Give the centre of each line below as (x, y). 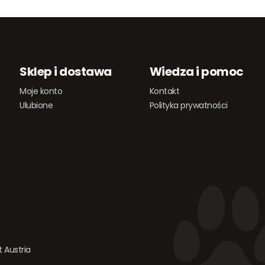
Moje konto (41, 91)
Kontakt (164, 91)
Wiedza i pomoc (196, 72)
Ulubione (36, 105)
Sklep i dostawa (66, 72)
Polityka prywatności (188, 105)
